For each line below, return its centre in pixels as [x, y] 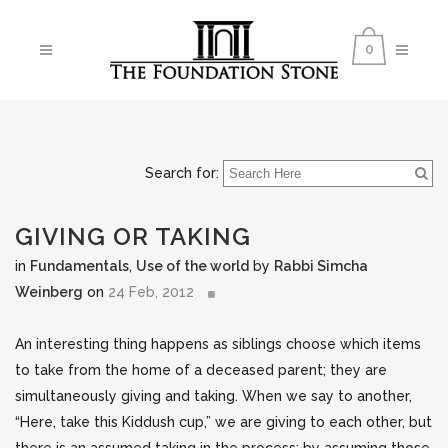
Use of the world [192, 266]
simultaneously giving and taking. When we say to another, [213, 396]
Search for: [182, 173]
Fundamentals [79, 266]
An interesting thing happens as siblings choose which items [218, 344]
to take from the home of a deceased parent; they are [201, 370]
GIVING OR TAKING [133, 236]
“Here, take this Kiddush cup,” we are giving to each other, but [223, 422]
